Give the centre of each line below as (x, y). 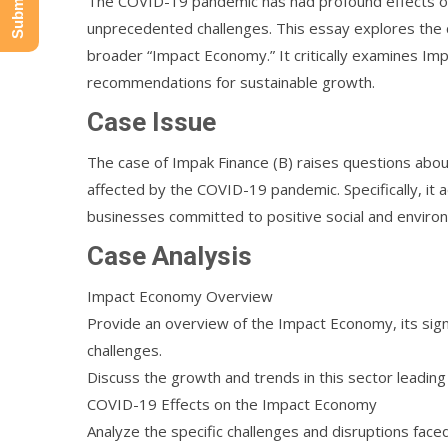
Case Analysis (169, 256)
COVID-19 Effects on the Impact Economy (232, 404)
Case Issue (151, 122)
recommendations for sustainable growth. (231, 82)
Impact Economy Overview (180, 296)
